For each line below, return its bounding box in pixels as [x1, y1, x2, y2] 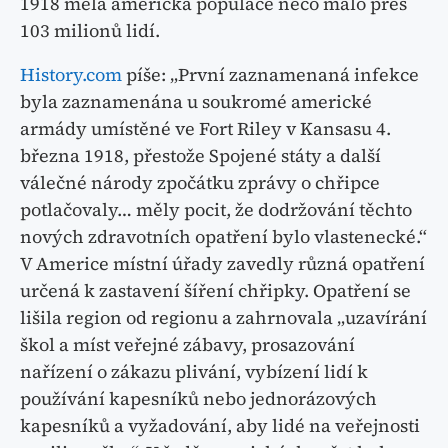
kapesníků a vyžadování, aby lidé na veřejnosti [20, 413, 420, 439]
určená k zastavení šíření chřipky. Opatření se [20, 278, 411, 304]
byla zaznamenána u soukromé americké [20, 89, 372, 115]
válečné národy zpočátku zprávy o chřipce [20, 170, 380, 196]
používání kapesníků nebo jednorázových [20, 386, 377, 412]
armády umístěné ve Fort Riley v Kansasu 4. [20, 116, 391, 142]
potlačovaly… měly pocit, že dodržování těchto [20, 197, 412, 223]
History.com [20, 62, 122, 88]
